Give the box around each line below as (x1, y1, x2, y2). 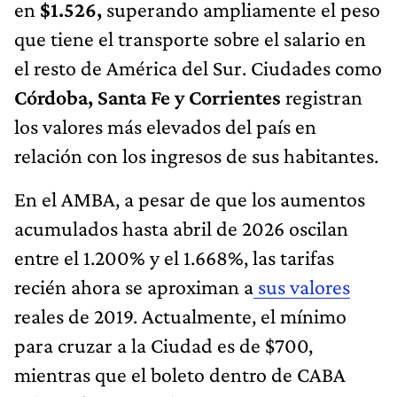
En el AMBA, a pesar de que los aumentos (14, 186, 365, 211)
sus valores (253, 274, 350, 299)
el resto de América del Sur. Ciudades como (14, 55, 382, 80)
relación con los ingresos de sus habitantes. (14, 143, 378, 167)
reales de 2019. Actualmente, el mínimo (14, 303, 346, 328)
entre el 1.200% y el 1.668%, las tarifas (14, 245, 334, 269)
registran (281, 84, 362, 109)
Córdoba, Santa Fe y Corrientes (14, 84, 281, 109)
